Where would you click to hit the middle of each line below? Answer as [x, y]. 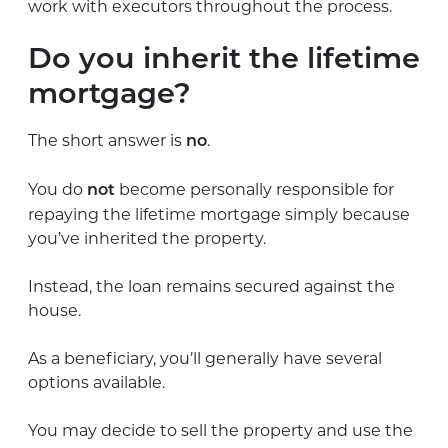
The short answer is [107, 140]
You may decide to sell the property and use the [220, 430]
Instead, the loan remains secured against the [211, 286]
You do [57, 189]
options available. [96, 382]
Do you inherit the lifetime [224, 60]
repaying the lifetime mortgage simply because [219, 214]
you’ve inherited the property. [147, 238]
